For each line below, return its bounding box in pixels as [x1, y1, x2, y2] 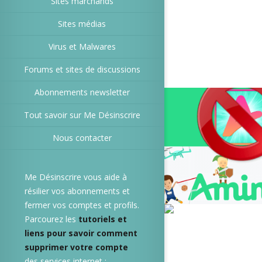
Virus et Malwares [48, 41, 116, 52]
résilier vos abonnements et [25, 185, 130, 196]
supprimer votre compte [25, 242, 128, 253]
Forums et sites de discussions [23, 64, 140, 75]
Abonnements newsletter [34, 87, 130, 98]
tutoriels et [78, 213, 127, 225]
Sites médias [58, 18, 106, 29]
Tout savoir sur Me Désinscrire [23, 109, 140, 120]
